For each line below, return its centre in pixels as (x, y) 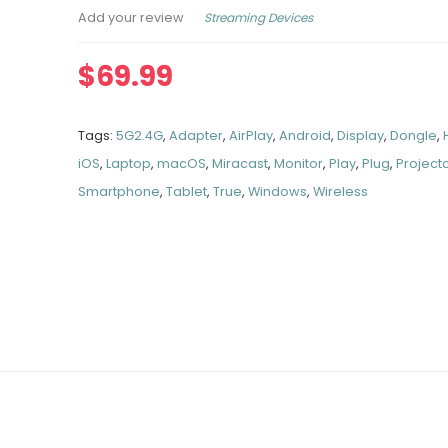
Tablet (187, 191)
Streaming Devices (259, 17)
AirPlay (251, 135)
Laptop (129, 163)
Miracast (240, 163)
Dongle (414, 135)
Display (361, 135)
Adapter (196, 135)
